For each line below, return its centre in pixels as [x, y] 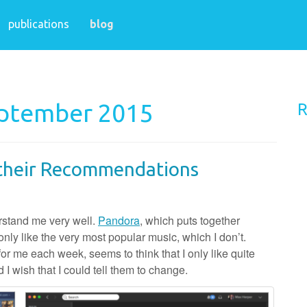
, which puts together [190, 220]
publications [39, 24]
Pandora [119, 220]
